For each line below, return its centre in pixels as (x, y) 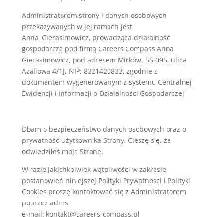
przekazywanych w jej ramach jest (77, 26)
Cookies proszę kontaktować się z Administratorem (104, 192)
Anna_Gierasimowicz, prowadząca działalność (96, 38)
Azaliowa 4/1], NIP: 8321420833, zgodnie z (89, 71)
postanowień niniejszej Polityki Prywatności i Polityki (106, 180)
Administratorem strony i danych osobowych (94, 15)
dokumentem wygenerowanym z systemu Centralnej (107, 82)
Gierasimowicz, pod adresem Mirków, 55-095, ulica (104, 60)
